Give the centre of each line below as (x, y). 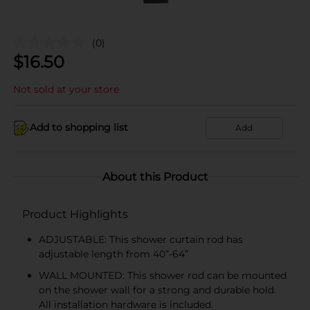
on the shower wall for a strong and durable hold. (157, 290)
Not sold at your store (66, 89)
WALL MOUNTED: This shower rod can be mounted (163, 275)
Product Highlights (75, 214)
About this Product (155, 176)
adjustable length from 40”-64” (113, 254)
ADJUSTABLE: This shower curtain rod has (141, 239)
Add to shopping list (79, 127)
